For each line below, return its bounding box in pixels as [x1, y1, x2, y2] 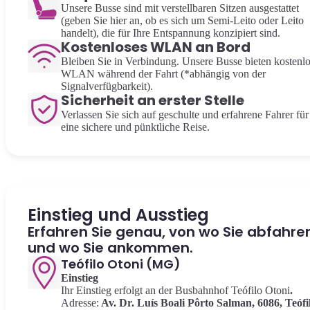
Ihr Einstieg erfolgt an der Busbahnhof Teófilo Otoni [61, 284, 290, 296]
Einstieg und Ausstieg [28, 203, 209, 226]
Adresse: [61, 297, 99, 309]
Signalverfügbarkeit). [61, 80, 153, 92]
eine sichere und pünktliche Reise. [61, 121, 210, 133]
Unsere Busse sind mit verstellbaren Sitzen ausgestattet [61, 2, 299, 14]
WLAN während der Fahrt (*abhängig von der [61, 68, 266, 80]
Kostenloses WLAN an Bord [61, 37, 250, 57]
